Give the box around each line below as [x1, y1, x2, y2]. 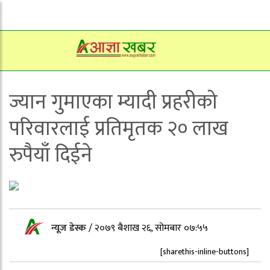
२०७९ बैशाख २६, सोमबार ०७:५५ [95, 220, 208, 236]
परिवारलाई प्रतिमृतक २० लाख [9, 112, 228, 146]
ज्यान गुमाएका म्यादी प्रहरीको [9, 86, 218, 119]
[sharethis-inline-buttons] [160, 245, 249, 259]
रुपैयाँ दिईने [9, 139, 92, 172]
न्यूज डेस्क [51, 220, 89, 236]
